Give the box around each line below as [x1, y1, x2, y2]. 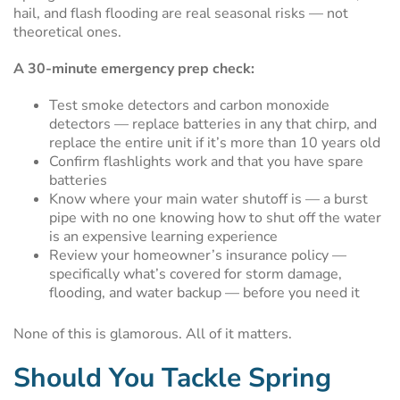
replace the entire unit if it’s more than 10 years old [49, 133, 380, 153]
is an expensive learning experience [49, 227, 278, 246]
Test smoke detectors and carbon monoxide [49, 96, 329, 115]
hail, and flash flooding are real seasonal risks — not [13, 4, 348, 23]
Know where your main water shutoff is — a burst [49, 189, 368, 209]
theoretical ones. [13, 22, 121, 42]
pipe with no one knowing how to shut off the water [49, 208, 381, 228]
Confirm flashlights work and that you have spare [49, 152, 363, 171]
